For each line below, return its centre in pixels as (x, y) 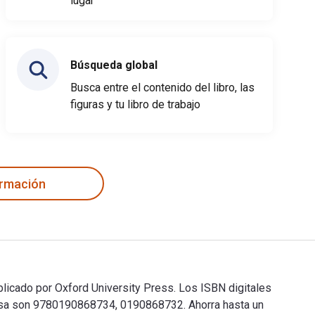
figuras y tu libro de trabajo (135, 104)
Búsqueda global (114, 65)
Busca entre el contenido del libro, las (162, 88)
